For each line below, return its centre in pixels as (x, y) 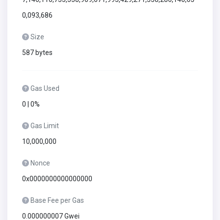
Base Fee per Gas (57, 200)
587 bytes (37, 53)
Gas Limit (45, 126)
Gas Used (45, 88)
